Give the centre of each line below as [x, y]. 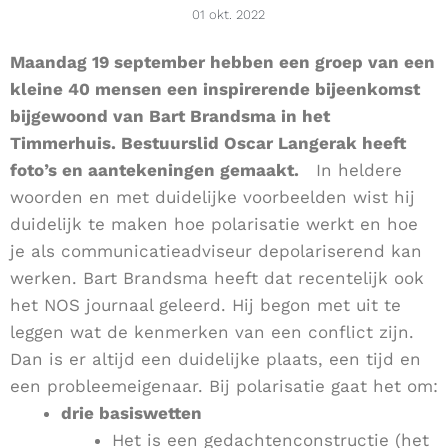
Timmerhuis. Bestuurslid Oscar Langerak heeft [208, 143]
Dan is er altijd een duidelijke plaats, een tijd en [215, 359]
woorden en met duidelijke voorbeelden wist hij [212, 197]
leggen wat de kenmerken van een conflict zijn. [212, 332]
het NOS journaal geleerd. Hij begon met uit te [205, 305]
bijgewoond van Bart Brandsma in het [172, 116]
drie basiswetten [131, 413]
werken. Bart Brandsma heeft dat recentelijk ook [217, 278]
